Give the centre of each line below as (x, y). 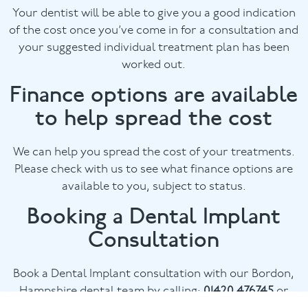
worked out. (154, 65)
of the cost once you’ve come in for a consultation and (154, 31)
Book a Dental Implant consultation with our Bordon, (154, 274)
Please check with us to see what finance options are (154, 169)
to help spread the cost (154, 118)
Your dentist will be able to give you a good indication (154, 14)
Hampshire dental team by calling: (111, 291)
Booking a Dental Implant (154, 216)
